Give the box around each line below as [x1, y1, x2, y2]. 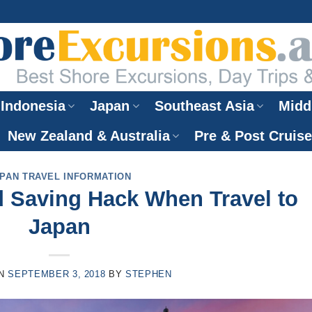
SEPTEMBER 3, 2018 [8, 269, 106, 280]
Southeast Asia [154, 98, 254, 114]
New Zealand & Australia [7, 128, 170, 143]
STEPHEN [125, 269, 172, 280]
